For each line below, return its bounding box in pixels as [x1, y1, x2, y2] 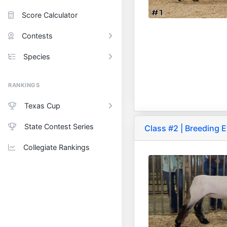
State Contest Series [24, 122, 94, 131]
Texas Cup [24, 101, 60, 110]
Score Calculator [22, 11, 78, 19]
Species [23, 52, 50, 61]
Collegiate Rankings [23, 143, 90, 152]
